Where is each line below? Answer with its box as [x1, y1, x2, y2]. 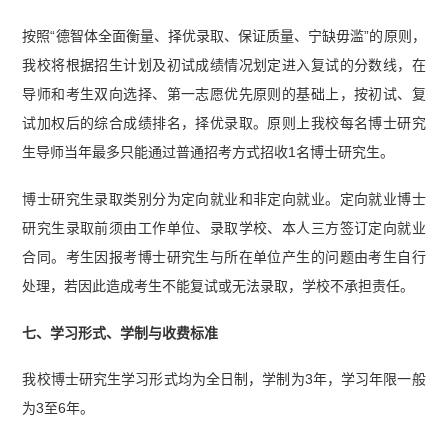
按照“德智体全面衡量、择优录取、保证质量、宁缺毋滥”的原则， [22, 27, 426, 44]
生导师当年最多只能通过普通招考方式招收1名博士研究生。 [22, 143, 395, 160]
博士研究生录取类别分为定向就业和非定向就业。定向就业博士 [22, 190, 426, 207]
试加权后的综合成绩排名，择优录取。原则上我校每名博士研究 [22, 114, 426, 131]
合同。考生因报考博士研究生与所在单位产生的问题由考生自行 [22, 248, 426, 265]
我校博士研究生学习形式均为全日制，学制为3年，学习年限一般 [22, 371, 426, 388]
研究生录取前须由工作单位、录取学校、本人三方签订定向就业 [22, 219, 426, 236]
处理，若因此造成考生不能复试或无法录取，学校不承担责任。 [22, 277, 415, 294]
